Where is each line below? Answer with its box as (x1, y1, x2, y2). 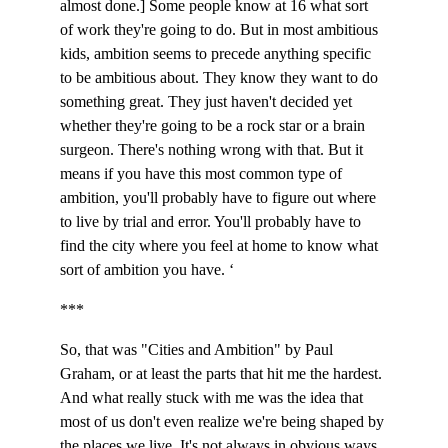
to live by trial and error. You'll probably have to (60, 213, 365, 230)
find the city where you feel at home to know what (60, 237, 382, 254)
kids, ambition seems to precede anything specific (60, 45, 375, 62)
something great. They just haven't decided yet (60, 93, 356, 110)
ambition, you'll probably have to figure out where (60, 189, 380, 206)
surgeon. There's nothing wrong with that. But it (60, 141, 367, 158)
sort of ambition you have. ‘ (60, 261, 234, 278)
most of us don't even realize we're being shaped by (60, 413, 388, 430)
